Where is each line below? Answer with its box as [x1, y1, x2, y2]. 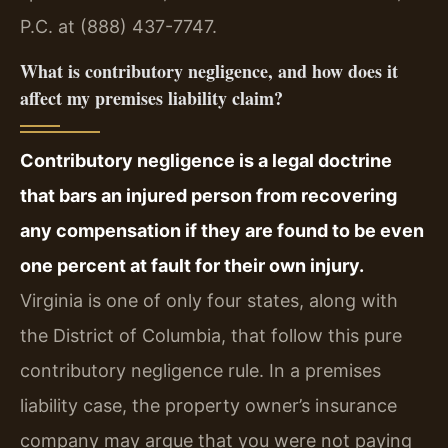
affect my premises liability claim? [20, 85, 283, 112]
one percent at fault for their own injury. [20, 255, 364, 277]
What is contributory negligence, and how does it [20, 58, 398, 85]
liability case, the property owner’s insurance [20, 395, 397, 417]
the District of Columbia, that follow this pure [20, 325, 402, 347]
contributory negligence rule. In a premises [20, 360, 381, 382]
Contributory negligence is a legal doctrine [20, 150, 392, 172]
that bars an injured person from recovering [20, 185, 397, 207]
